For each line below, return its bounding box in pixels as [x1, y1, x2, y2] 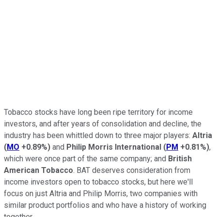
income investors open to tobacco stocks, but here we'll [4, 177, 193, 186]
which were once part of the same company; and [4, 154, 168, 163]
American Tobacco [4, 165, 73, 175]
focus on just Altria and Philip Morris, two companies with [4, 188, 198, 198]
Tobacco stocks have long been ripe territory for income [4, 107, 193, 117]
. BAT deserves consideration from [73, 165, 190, 175]
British [168, 154, 192, 163]
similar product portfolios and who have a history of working [4, 200, 206, 210]
